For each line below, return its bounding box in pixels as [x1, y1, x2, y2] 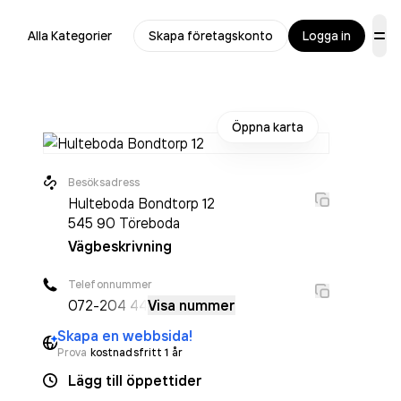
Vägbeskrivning [68, 237, 172, 255]
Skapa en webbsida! [57, 327, 192, 345]
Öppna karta [232, 119, 303, 135]
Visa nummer [148, 296, 235, 314]
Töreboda [119, 214, 180, 232]
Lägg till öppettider [68, 371, 202, 389]
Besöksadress [68, 175, 141, 189]
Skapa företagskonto [149, 28, 273, 44]
